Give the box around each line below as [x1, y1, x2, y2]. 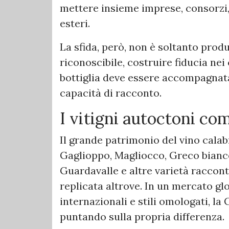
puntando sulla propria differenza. [60, 210, 224, 223]
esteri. [60, 17, 90, 30]
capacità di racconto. [60, 86, 162, 100]
